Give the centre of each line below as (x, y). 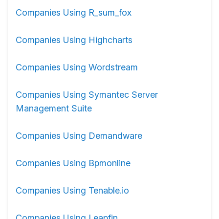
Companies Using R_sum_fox (74, 12)
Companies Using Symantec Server (87, 95)
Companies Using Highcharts (74, 40)
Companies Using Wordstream (77, 67)
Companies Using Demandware (79, 136)
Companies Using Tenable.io (72, 190)
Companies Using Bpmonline (73, 163)
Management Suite (54, 108)
